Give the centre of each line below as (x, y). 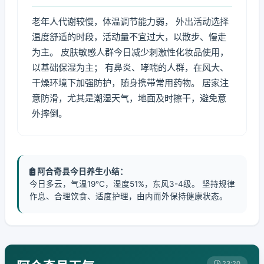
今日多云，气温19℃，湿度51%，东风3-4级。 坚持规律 (132, 184)
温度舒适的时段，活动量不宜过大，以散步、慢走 (129, 37)
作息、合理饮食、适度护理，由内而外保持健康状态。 (128, 196)
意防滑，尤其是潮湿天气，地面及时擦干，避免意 (129, 98)
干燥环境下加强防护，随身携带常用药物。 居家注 (130, 83)
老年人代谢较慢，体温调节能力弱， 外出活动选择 (130, 22)
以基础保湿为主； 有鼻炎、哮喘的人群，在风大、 (130, 67)
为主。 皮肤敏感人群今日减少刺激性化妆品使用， (130, 52)
